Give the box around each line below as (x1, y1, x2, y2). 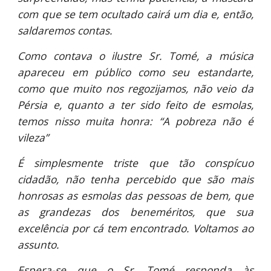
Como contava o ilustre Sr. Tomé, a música (18, 48, 253, 63)
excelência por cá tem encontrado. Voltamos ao (18, 221, 253, 235)
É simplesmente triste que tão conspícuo (18, 155, 253, 170)
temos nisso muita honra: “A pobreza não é (18, 114, 253, 128)
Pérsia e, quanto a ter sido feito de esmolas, (18, 97, 253, 112)
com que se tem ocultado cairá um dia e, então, (18, 7, 253, 21)
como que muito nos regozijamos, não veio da (18, 81, 253, 96)
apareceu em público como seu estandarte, (18, 65, 253, 79)
